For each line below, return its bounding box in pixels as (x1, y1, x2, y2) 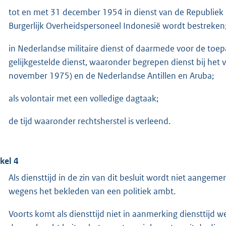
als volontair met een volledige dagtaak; (9, 92, 158, 104)
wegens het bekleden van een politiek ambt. (9, 185, 176, 197)
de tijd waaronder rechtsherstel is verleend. (9, 115, 171, 127)
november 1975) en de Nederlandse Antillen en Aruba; (9, 70, 214, 81)
